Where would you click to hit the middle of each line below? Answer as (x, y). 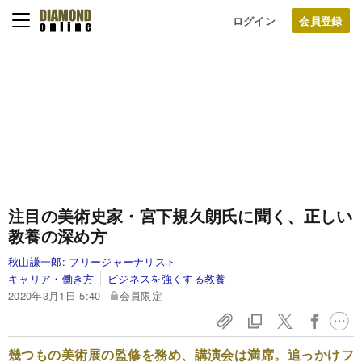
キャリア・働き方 (51, 278)
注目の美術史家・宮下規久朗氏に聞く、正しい (181, 215)
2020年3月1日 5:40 (55, 295)
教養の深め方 (57, 236)
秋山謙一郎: (39, 261)
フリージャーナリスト (123, 261)
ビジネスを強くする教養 (167, 278)
